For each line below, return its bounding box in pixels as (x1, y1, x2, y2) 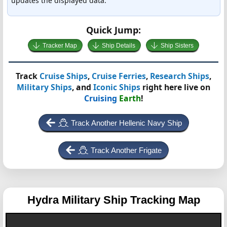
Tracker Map (42, 42, 77, 49)
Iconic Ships (93, 82, 140, 93)
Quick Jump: (86, 24, 141, 36)
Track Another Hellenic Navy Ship (70, 119, 182, 127)
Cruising (84, 93, 117, 104)
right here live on (140, 82, 210, 93)
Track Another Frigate (91, 146, 162, 155)
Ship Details (102, 42, 136, 49)
